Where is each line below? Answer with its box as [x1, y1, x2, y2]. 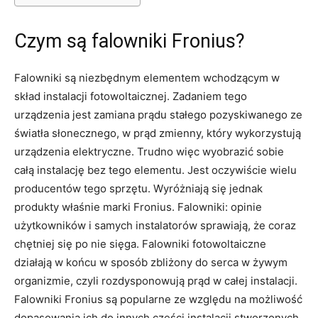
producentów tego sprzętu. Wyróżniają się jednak [14, 181, 263, 195]
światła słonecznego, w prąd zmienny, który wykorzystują [14, 126, 301, 140]
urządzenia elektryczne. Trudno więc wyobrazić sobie [14, 144, 284, 158]
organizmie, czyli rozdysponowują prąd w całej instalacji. [14, 273, 297, 287]
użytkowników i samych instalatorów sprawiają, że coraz [14, 218, 296, 232]
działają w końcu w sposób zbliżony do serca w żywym [14, 255, 287, 269]
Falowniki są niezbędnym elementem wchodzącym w [14, 70, 280, 84]
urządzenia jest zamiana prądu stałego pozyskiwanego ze [14, 107, 302, 121]
